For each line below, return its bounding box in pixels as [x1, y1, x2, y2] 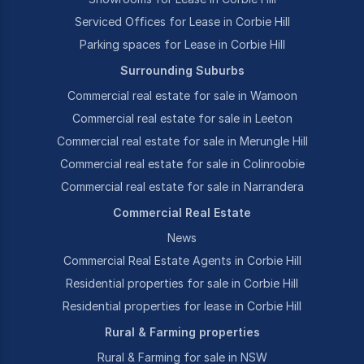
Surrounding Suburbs [119, 63, 245, 77]
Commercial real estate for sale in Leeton [71, 111, 292, 125]
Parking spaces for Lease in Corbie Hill [79, 37, 285, 51]
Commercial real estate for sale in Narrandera [60, 180, 304, 193]
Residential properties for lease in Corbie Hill [63, 299, 301, 313]
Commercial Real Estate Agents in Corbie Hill [63, 253, 301, 267]
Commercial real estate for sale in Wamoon [67, 89, 297, 102]
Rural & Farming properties [104, 325, 260, 339]
